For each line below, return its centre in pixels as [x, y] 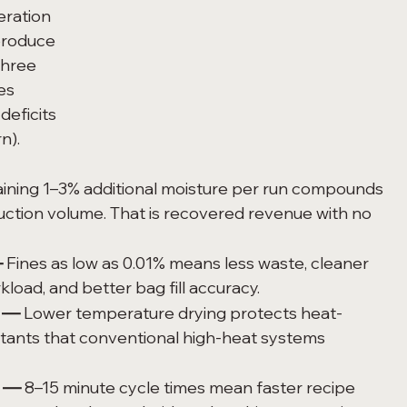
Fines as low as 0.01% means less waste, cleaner [188, 263]
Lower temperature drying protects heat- [182, 313]
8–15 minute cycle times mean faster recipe [190, 387]
